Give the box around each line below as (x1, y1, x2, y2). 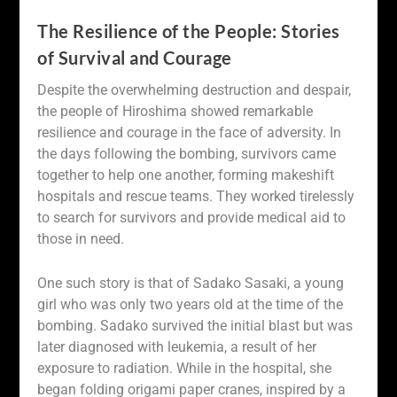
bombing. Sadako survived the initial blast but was (37, 316, 354, 334)
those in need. (37, 230, 125, 248)
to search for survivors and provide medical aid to (37, 209, 346, 227)
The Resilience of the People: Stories (37, 20, 340, 43)
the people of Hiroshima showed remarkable (37, 103, 314, 121)
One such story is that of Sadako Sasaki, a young (37, 274, 345, 292)
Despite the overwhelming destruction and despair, (37, 82, 352, 99)
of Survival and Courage (37, 47, 232, 69)
